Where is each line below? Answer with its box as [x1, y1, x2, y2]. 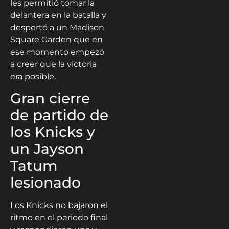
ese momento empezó [10, 47, 104, 57]
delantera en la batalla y [10, 10, 106, 20]
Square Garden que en [10, 34, 103, 44]
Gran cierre [10, 89, 90, 107]
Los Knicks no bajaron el [10, 200, 108, 211]
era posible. [10, 71, 56, 81]
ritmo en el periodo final [10, 213, 108, 223]
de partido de [10, 106, 108, 124]
